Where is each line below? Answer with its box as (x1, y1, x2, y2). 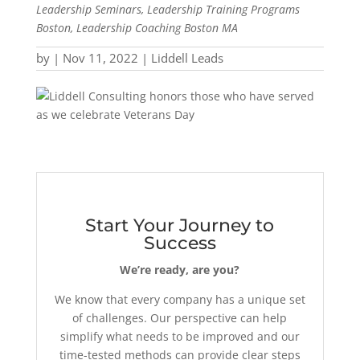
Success (143, 232, 216, 254)
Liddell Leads (150, 50, 223, 66)
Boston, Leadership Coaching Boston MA (35, 20, 238, 35)
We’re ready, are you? (120, 262, 240, 277)
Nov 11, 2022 (62, 50, 138, 66)
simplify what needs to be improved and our (59, 329, 300, 344)
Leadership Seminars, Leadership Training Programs (35, 2, 300, 17)
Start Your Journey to (85, 215, 275, 236)
